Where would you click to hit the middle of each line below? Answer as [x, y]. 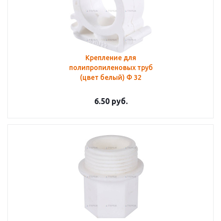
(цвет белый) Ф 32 [134, 77]
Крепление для [111, 58]
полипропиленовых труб [111, 68]
